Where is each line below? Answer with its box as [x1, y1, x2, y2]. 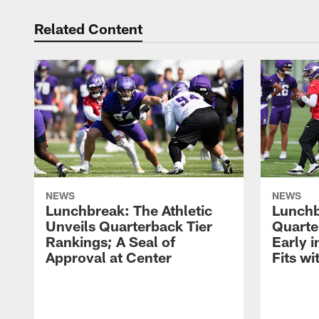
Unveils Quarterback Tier [46, 217, 212, 235]
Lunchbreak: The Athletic [46, 202, 212, 219]
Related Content [34, 20, 142, 37]
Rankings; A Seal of [46, 233, 175, 251]
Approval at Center [46, 249, 172, 266]
